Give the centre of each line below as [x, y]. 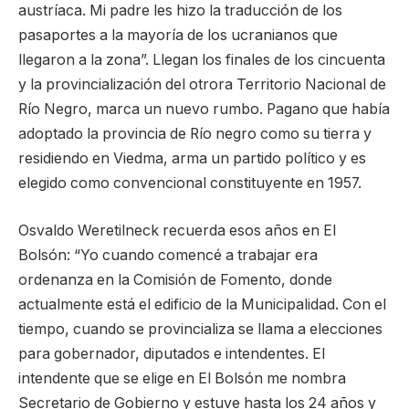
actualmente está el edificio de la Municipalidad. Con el [202, 304]
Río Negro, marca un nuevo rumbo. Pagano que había [204, 110]
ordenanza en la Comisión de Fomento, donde [175, 279]
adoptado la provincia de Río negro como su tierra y [195, 134]
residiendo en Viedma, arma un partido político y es [192, 159]
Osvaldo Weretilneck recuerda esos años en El [177, 230]
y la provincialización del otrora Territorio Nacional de [202, 85]
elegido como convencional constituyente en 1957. [190, 184]
